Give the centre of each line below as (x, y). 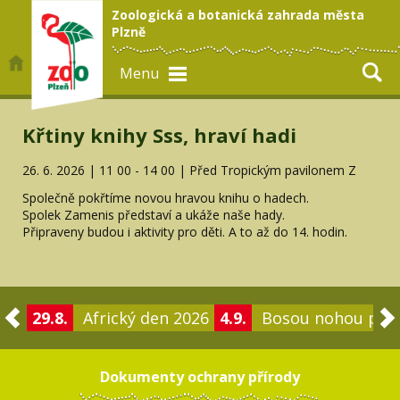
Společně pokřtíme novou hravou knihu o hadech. (166, 197)
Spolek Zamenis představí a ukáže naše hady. (154, 214)
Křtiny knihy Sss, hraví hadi (159, 135)
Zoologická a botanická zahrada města (238, 15)
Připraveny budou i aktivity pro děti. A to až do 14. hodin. (185, 231)
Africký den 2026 (146, 317)
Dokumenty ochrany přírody (200, 376)
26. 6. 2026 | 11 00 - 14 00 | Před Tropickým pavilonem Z (189, 170)
